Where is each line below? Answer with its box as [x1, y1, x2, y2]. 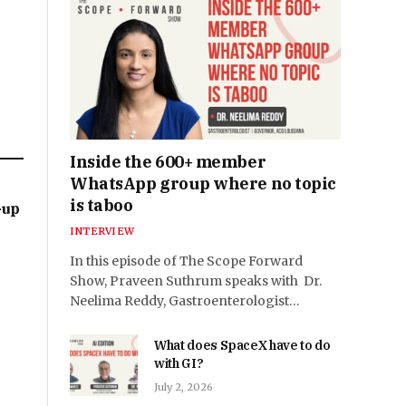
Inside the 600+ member [70, 151, 266, 173]
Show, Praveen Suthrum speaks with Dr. [70, 273, 322, 290]
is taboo [70, 195, 133, 217]
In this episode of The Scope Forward [70, 253, 303, 270]
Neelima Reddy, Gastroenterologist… [70, 293, 300, 310]
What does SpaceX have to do [154, 337, 331, 354]
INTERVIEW [70, 225, 134, 238]
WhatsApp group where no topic [70, 173, 336, 195]
